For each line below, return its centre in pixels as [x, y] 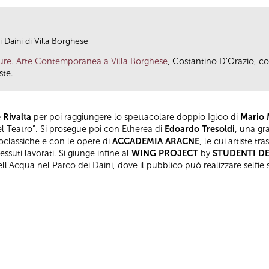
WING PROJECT [165, 153]
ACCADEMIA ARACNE [156, 141]
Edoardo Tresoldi [200, 129]
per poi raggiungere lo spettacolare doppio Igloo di [134, 117]
